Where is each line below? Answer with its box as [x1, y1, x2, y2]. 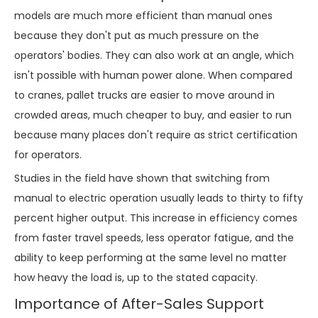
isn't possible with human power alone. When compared [14, 67, 292, 82]
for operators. [14, 147, 82, 162]
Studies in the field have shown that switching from [14, 170, 270, 185]
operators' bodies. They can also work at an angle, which [14, 48, 294, 62]
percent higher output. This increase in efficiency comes [14, 210, 297, 225]
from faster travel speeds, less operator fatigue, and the [14, 230, 294, 245]
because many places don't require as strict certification [14, 127, 297, 142]
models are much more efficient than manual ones [14, 8, 273, 23]
